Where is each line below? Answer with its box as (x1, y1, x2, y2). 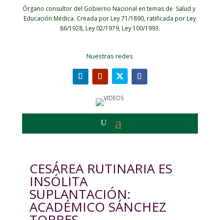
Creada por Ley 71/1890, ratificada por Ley (77, 14, 196, 23)
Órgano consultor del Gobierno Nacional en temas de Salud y (23, 4, 197, 13)
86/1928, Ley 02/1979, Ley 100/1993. (59, 24, 160, 32)
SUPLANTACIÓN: (29, 185, 131, 203)
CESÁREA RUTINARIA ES (29, 160, 172, 177)
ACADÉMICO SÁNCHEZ (29, 198, 166, 216)
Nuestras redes (86, 52, 134, 60)
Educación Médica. (24, 14, 77, 23)
